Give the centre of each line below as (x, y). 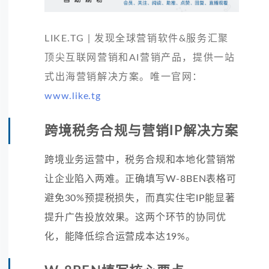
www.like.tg (73, 96)
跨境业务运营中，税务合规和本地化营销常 (141, 159)
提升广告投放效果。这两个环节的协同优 (135, 217)
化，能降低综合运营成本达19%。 (120, 236)
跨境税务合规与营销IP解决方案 (142, 131)
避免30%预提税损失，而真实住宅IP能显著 (140, 198)
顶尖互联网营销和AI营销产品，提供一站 (140, 57)
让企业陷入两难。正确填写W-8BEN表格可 (141, 179)
